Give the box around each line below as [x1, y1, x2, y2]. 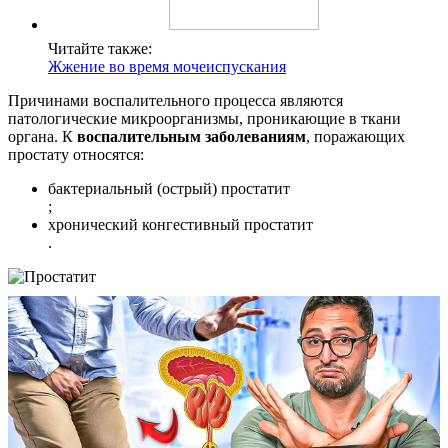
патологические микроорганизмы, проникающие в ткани [8, 110, 401, 128]
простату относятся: [8, 146, 144, 164]
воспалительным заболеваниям [77, 128, 306, 146]
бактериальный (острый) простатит [48, 180, 290, 198]
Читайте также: [48, 40, 152, 58]
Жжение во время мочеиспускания [48, 58, 286, 76]
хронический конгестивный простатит [48, 216, 313, 234]
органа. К [8, 128, 77, 146]
